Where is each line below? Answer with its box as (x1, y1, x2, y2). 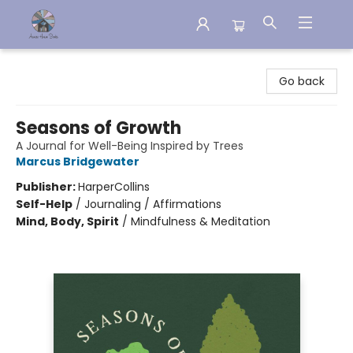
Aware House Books (12, 56, 117, 72)
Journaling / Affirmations (84, 196, 221, 212)
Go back (279, 73, 325, 89)
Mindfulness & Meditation (131, 214, 270, 229)
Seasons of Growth (16, 116, 181, 140)
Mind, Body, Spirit (16, 214, 119, 229)
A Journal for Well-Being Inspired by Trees (16, 138, 243, 154)
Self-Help (16, 196, 72, 212)
